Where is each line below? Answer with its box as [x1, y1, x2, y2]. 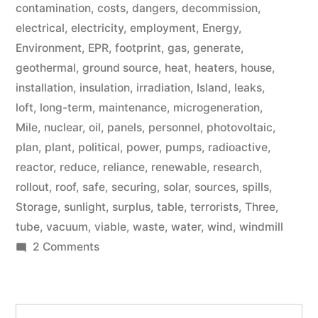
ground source [82, 61, 158, 75]
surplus [112, 200, 150, 214]
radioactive [208, 141, 268, 154]
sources [194, 180, 236, 194]
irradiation [136, 81, 190, 94]
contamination [16, 1, 91, 15]
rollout [16, 180, 49, 194]
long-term [40, 101, 92, 114]
